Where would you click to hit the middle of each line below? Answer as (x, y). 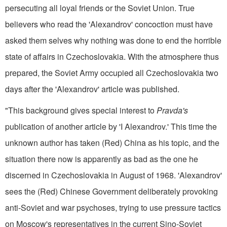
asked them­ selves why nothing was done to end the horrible (113, 40)
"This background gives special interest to (80, 110)
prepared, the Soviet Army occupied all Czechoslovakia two (112, 72)
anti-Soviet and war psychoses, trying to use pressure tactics (113, 207)
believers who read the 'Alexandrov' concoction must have (109, 24)
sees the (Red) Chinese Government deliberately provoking (111, 191)
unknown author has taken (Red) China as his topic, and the (112, 142)
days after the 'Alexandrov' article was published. (92, 89)
